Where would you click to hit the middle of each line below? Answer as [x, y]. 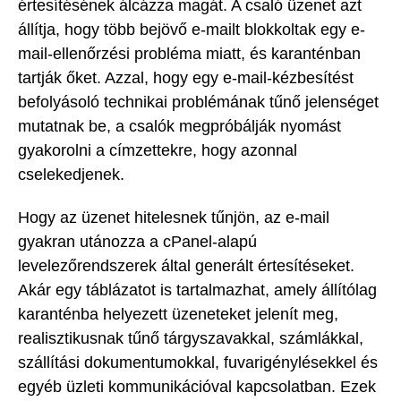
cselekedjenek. [71, 174]
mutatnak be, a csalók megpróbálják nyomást [179, 126]
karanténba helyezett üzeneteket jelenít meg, [178, 315]
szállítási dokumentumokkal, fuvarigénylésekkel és [198, 363]
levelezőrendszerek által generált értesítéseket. [186, 266]
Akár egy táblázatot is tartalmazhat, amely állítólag [197, 290]
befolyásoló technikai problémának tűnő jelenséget [198, 102]
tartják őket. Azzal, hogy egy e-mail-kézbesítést [186, 77]
